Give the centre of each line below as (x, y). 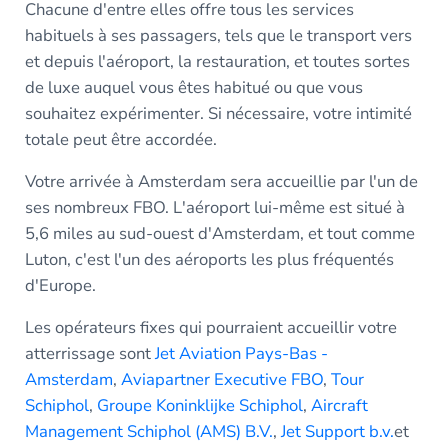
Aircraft (339, 406)
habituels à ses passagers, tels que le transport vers (218, 36)
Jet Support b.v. (337, 432)
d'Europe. (60, 286)
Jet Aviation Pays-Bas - (241, 354)
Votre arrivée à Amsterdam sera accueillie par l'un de (221, 182)
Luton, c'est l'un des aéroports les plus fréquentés (209, 260)
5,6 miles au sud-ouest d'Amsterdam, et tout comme (219, 234)
